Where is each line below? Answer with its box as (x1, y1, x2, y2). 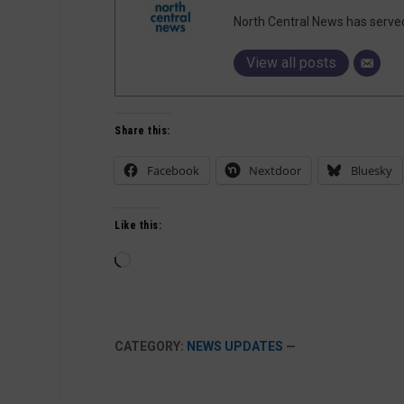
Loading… (130, 252, 184, 268)
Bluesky (351, 161, 393, 179)
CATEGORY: (115, 338, 188, 353)
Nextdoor (249, 161, 302, 179)
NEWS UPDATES (187, 338, 284, 353)
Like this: (115, 218, 162, 232)
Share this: (115, 124, 170, 137)
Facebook (147, 161, 200, 179)
